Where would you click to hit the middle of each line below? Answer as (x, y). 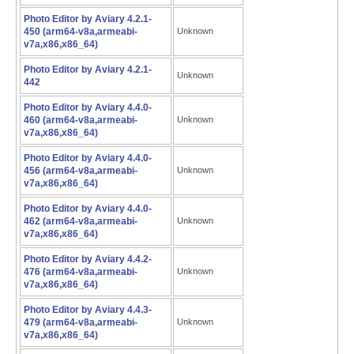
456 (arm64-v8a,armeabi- (81, 171)
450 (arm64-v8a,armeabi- (81, 32)
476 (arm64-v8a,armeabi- (81, 272)
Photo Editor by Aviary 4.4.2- (88, 259)
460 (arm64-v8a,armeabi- (81, 120)
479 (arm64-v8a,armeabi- (81, 322)
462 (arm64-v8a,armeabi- (81, 221)
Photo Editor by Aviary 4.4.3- (88, 310)
